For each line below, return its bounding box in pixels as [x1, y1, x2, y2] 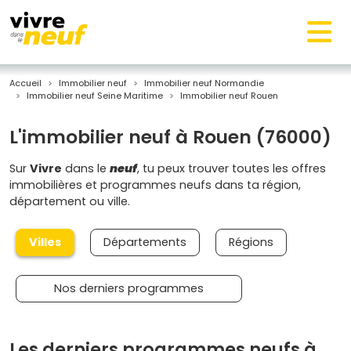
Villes [29, 234, 61, 250]
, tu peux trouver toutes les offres [137, 161, 326, 176]
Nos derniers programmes [54, 280, 204, 296]
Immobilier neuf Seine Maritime [27, 89, 163, 102]
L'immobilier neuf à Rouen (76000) [9, 125, 331, 150]
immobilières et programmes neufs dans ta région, [9, 177, 301, 193]
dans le [62, 161, 110, 176]
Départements [103, 234, 186, 250]
